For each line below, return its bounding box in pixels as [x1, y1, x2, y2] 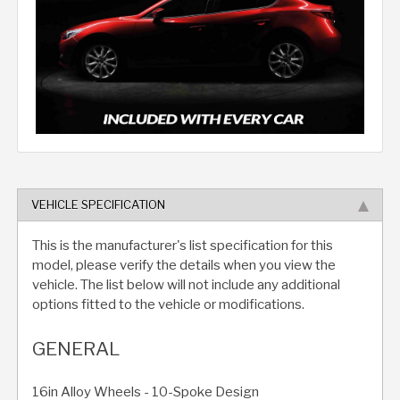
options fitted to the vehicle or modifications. [32, 296, 304, 313]
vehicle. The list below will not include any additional [32, 277, 340, 294]
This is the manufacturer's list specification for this [32, 237, 333, 254]
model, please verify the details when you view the [32, 257, 336, 274]
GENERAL [32, 337, 120, 360]
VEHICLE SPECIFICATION [31, 197, 165, 212]
